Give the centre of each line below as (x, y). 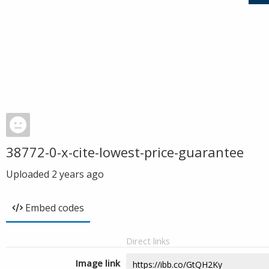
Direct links (148, 241)
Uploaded (29, 174)
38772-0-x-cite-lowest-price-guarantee (125, 152)
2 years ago (78, 174)
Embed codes (55, 208)
